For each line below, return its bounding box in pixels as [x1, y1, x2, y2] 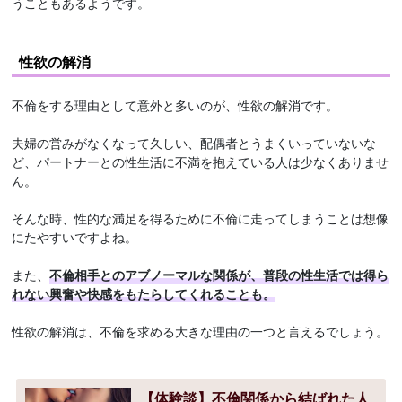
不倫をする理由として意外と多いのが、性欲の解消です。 [12, 96, 339, 115]
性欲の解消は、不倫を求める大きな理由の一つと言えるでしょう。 [12, 322, 389, 341]
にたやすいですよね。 [12, 228, 138, 247]
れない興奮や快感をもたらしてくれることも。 [12, 284, 276, 303]
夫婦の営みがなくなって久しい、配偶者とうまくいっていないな [12, 134, 377, 153]
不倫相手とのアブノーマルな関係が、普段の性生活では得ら [49, 266, 389, 284]
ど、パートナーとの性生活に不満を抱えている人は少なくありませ [12, 153, 389, 171]
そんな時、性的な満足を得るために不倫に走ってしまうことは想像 [12, 209, 389, 228]
